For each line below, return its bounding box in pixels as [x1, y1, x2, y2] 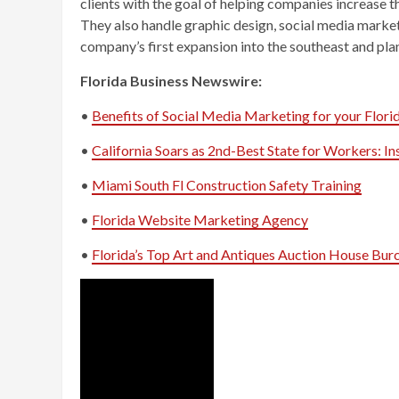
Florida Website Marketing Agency [92, 210, 308, 228]
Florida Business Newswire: [80, 71, 262, 89]
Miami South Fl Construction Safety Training [92, 175, 362, 193]
